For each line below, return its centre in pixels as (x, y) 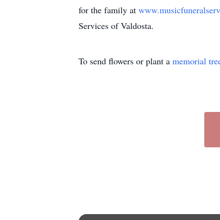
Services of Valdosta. (116, 26)
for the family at (109, 10)
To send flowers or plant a (125, 61)
